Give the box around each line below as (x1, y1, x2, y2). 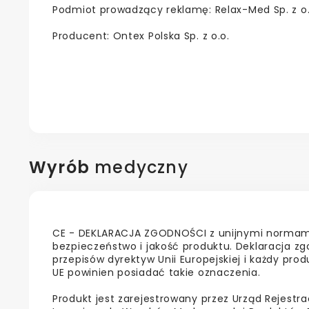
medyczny (90, 156, 188, 179)
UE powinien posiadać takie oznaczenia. (52, 266, 261, 280)
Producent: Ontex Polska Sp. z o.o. (52, 29, 230, 43)
